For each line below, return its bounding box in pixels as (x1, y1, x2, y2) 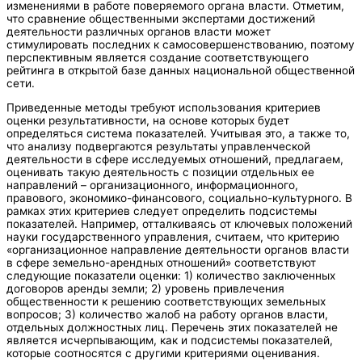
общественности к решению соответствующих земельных (6, 294, 326, 308)
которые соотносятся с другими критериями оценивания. (6, 346, 320, 360)
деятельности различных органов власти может (6, 25, 271, 39)
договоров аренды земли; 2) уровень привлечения (6, 281, 284, 295)
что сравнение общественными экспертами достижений (6, 12, 315, 26)
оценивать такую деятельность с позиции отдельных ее (6, 165, 314, 179)
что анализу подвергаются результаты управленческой (6, 139, 310, 153)
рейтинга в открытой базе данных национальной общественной (6, 64, 355, 78)
